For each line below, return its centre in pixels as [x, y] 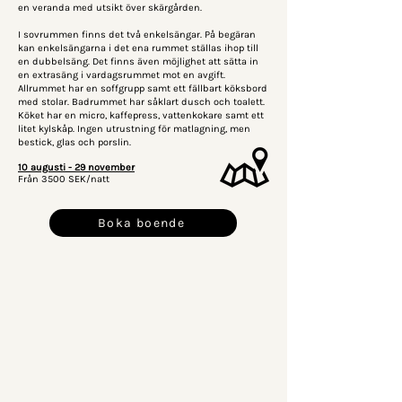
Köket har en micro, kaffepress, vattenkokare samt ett [141, 115]
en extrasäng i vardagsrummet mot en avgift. [122, 75]
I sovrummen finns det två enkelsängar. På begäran [137, 35]
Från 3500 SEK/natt [64, 179]
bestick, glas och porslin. [74, 142]
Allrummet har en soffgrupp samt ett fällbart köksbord [143, 88]
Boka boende [141, 223]
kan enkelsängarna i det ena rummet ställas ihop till [138, 48]
